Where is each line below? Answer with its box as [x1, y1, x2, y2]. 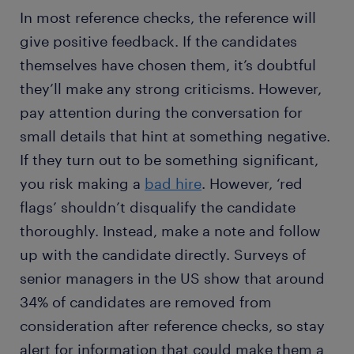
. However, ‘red [201, 175, 303, 192]
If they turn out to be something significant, [20, 151, 318, 168]
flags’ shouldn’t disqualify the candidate [20, 198, 296, 216]
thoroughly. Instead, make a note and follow [20, 222, 321, 239]
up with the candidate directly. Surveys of [20, 246, 306, 263]
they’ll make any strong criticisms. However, [20, 80, 322, 97]
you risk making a [20, 175, 145, 192]
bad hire [145, 175, 201, 192]
